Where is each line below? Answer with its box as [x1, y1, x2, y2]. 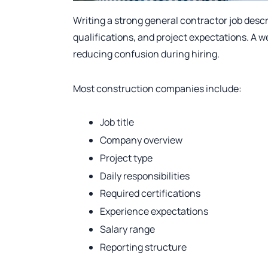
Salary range [100, 223, 155, 236]
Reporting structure [100, 240, 187, 254]
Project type [100, 151, 153, 165]
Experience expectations [100, 205, 208, 218]
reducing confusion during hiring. [73, 47, 220, 61]
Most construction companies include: [73, 82, 242, 96]
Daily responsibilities [100, 169, 190, 182]
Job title [100, 115, 134, 129]
